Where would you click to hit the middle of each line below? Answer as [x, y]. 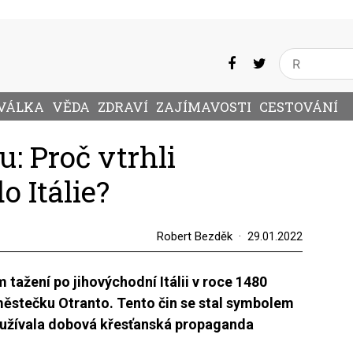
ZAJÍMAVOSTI [204, 107]
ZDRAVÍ [123, 107]
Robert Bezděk [194, 236]
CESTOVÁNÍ [299, 107]
